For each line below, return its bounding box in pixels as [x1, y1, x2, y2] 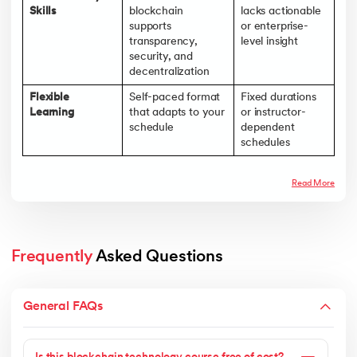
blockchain [129, 5, 183, 18]
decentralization [129, 65, 210, 78]
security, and [129, 50, 193, 63]
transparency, [129, 35, 198, 48]
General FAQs [23, 300, 104, 313]
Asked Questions [92, 248, 223, 265]
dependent [241, 121, 295, 134]
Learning [29, 106, 74, 119]
